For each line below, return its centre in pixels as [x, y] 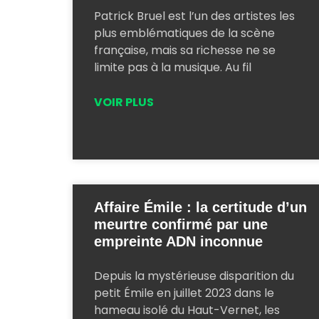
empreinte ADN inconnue [178, 241]
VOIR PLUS [124, 102]
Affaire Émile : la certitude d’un [200, 207]
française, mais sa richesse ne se [185, 50]
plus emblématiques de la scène [184, 33]
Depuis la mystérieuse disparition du [194, 276]
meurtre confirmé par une [181, 224]
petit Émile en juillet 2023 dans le [184, 293]
